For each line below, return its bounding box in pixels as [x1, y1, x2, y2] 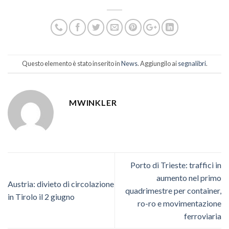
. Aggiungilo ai [137, 59, 178, 68]
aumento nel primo [156, 172, 221, 182]
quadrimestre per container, [125, 185, 221, 195]
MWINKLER [69, 97, 117, 107]
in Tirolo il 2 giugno [8, 192, 75, 202]
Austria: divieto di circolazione [8, 179, 114, 189]
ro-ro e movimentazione [138, 198, 221, 208]
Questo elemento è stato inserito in [21, 59, 121, 68]
